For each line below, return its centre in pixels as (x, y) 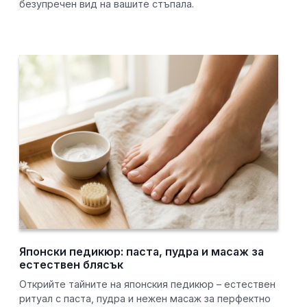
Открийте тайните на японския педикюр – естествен (148, 284)
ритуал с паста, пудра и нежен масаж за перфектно (145, 299)
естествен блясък (72, 265)
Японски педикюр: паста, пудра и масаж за (142, 252)
